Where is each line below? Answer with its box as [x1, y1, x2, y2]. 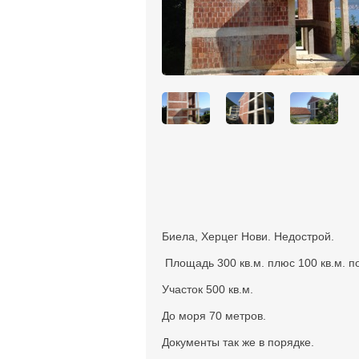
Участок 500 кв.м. [162, 283, 253, 296]
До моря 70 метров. [162, 309, 266, 322]
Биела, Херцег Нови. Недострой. [162, 230, 334, 243]
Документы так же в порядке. [162, 336, 314, 349]
